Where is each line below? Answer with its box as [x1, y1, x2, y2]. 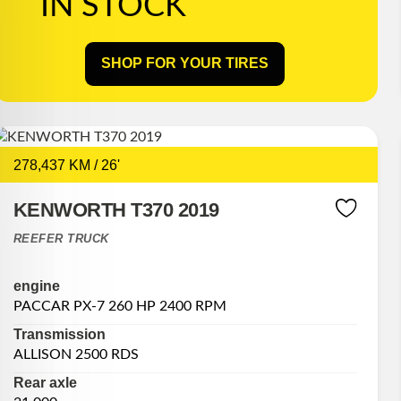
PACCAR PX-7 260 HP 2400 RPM [13, 299, 226, 314]
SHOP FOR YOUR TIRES [101, 55, 269, 72]
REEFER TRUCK [13, 231, 109, 245]
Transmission [13, 327, 106, 343]
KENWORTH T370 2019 [13, 198, 219, 221]
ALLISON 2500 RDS [13, 347, 139, 363]
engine [13, 278, 60, 294]
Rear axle [13, 375, 77, 391]
